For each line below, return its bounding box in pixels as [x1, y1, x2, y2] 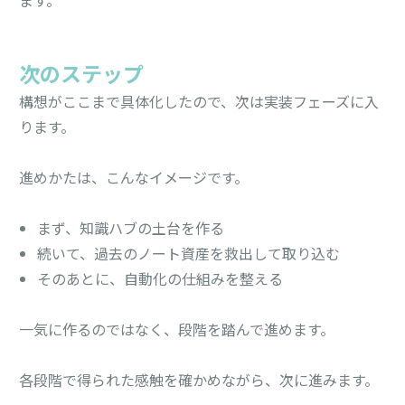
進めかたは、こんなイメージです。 [19, 165, 250, 188]
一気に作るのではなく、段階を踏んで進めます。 [19, 317, 335, 340]
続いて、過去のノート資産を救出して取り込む [37, 241, 341, 264]
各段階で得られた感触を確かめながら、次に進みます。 [19, 368, 380, 391]
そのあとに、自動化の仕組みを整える [37, 267, 284, 289]
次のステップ [19, 64, 145, 87]
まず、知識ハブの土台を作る [37, 216, 225, 239]
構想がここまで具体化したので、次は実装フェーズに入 [19, 89, 380, 112]
